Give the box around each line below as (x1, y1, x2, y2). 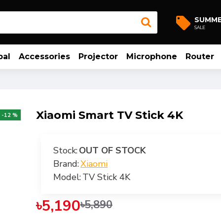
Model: (53, 171, 81, 183)
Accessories (18, 52, 70, 61)
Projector (78, 52, 118, 61)
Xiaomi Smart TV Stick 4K (36, 109, 183, 122)
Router (185, 52, 214, 61)
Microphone (126, 52, 177, 61)
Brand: (53, 158, 79, 170)
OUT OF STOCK (79, 145, 146, 156)
